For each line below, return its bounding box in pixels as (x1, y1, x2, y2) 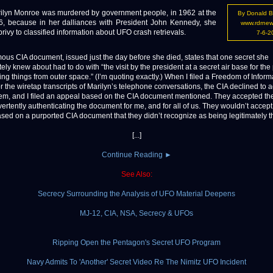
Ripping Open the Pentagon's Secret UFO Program (52, 238, 221, 247)
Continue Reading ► (101, 151, 172, 160)
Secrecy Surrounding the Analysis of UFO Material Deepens (38, 190, 235, 199)
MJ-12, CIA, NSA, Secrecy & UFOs (80, 209, 193, 218)
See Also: (121, 170, 152, 179)
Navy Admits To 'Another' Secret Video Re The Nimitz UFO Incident (27, 258, 246, 267)
